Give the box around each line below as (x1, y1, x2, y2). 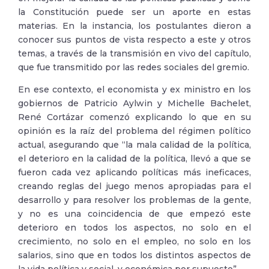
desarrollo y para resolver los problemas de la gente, (18, 195, 251, 205)
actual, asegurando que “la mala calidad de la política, (18, 139, 251, 150)
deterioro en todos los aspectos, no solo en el (18, 222, 251, 233)
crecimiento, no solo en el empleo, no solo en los (18, 236, 251, 247)
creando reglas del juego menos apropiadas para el (18, 181, 251, 192)
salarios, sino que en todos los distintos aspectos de (18, 250, 251, 261)
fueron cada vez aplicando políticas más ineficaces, (18, 167, 251, 178)
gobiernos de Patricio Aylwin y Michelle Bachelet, (18, 98, 251, 109)
